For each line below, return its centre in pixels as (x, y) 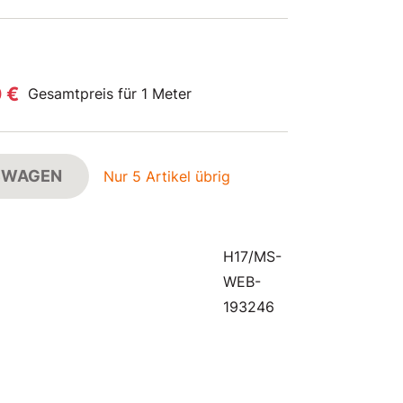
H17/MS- (252, 256)
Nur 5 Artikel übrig (167, 176)
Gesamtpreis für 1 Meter (110, 94)
